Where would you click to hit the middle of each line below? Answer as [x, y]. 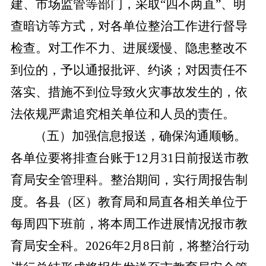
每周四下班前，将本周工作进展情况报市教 [129, 224]
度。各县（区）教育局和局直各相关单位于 [129, 202]
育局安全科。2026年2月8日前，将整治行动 [130, 246]
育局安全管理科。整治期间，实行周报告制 [129, 180]
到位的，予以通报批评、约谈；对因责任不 [129, 70]
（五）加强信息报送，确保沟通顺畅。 [140, 136]
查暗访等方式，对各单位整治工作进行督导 [129, 26]
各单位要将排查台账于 [73, 158]
